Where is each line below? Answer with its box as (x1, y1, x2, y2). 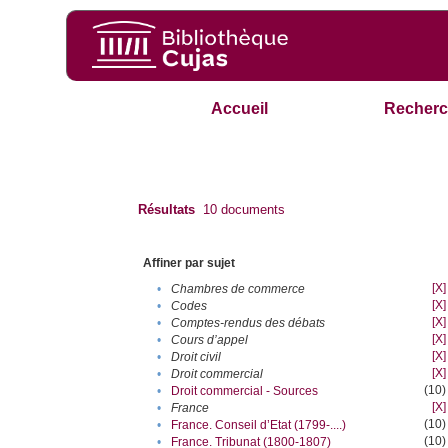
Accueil (211, 100, 269, 118)
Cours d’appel (171, 333, 249, 348)
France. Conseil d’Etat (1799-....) (171, 418, 347, 433)
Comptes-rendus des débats (171, 316, 326, 331)
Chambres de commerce (171, 282, 306, 297)
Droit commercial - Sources (171, 384, 319, 399)
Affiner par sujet (143, 256, 236, 271)
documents (217, 202, 286, 218)
